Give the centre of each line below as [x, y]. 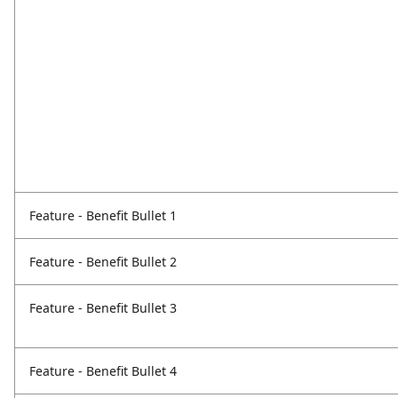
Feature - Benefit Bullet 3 [103, 308]
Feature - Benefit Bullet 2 [103, 262]
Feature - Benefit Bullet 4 [103, 371]
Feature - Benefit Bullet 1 [103, 216]
